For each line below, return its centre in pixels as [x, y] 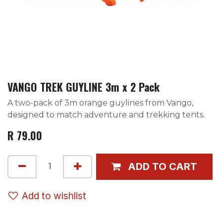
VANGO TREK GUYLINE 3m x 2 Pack [83, 86]
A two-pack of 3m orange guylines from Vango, [100, 103]
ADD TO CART [162, 167]
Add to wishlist [54, 195]
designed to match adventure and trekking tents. [106, 114]
